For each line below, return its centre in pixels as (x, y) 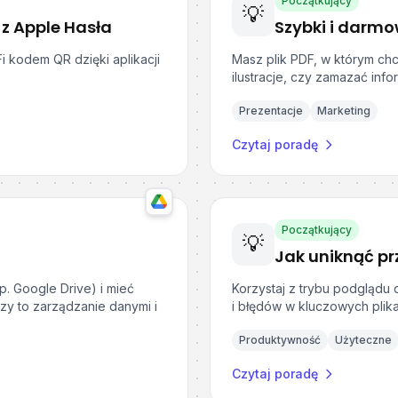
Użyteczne (363, 340)
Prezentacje (271, 111)
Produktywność (280, 340)
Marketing (344, 111)
